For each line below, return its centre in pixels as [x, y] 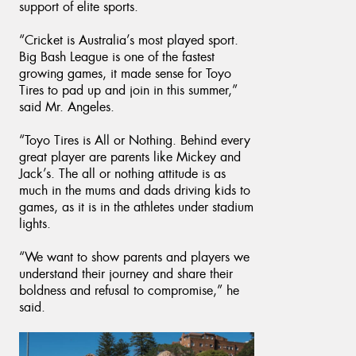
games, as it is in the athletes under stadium [136, 207]
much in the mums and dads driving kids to [135, 190]
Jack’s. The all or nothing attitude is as [122, 173]
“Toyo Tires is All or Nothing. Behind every [135, 140]
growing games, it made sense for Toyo [125, 73]
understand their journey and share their [126, 273]
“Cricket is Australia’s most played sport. [129, 40]
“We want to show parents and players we [134, 257]
